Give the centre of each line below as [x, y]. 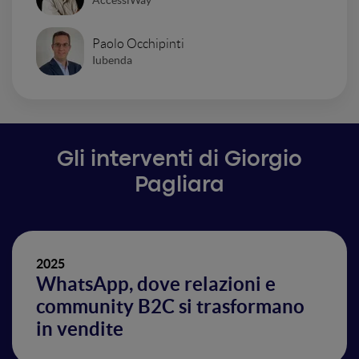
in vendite [80, 329]
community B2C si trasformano [170, 307]
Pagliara [179, 186]
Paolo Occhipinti [138, 43]
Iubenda [112, 60]
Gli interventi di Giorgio [179, 160]
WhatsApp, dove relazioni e [156, 284]
